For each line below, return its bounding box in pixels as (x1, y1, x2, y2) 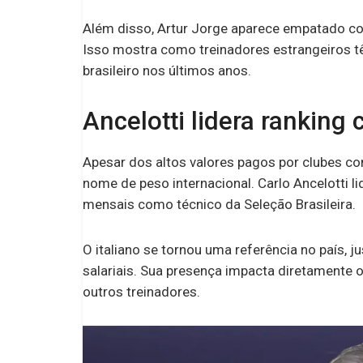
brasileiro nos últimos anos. (83, 62, 251, 79)
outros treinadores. (83, 283, 200, 300)
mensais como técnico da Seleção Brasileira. (83, 195, 356, 212)
